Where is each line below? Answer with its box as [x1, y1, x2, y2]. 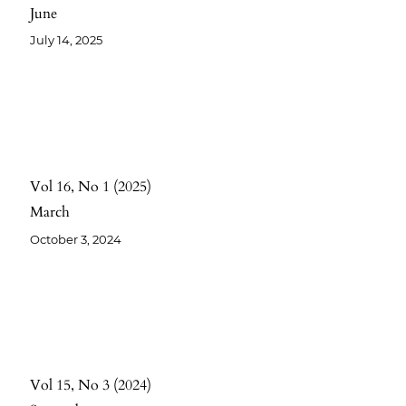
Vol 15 [30, 375, 72, 396]
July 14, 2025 [30, 33, 103, 48]
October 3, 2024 [30, 231, 122, 246]
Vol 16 [30, 177, 72, 198]
